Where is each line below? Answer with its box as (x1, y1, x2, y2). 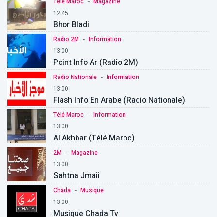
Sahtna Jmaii (53, 170, 100, 182)
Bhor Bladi (53, 19, 89, 31)
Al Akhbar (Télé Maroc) (53, 132, 135, 144)
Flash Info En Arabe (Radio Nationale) (53, 94, 185, 107)
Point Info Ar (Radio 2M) (53, 57, 138, 69)
